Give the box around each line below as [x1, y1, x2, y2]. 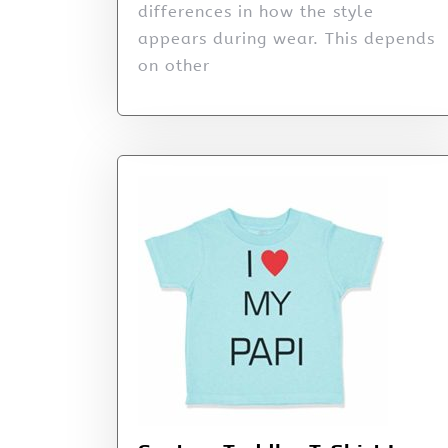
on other [138, 56, 210, 76]
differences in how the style [138, 2, 374, 22]
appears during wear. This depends [138, 29, 435, 49]
